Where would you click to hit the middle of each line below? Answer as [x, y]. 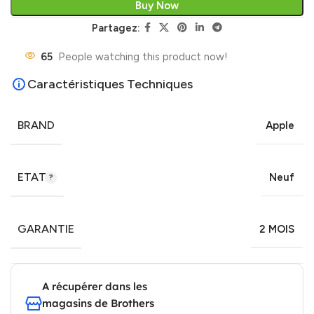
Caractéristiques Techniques [110, 84]
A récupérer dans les [95, 286]
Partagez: [116, 28]
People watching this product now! [143, 56]
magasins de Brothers [98, 303]
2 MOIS [277, 229]
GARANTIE [46, 228]
